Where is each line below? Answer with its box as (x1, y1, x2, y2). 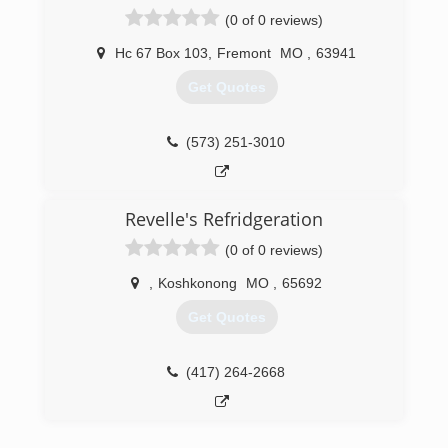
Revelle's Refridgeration (125, 207, 323, 231)
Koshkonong (158, 275, 237, 291)
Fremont (217, 45, 271, 61)
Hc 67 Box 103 (115, 45, 208, 61)
